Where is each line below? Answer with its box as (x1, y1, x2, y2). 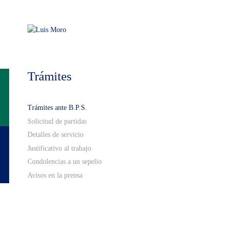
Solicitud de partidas (27, 117, 87, 125)
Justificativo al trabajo (27, 144, 91, 152)
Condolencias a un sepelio (27, 158, 102, 165)
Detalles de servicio (27, 131, 83, 138)
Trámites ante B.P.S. (27, 104, 87, 111)
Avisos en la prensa (27, 171, 82, 179)
